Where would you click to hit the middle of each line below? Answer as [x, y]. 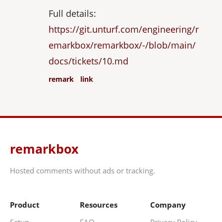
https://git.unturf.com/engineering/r [123, 29]
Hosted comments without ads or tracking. [83, 171]
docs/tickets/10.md [88, 61]
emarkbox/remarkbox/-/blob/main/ [122, 45]
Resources [99, 205]
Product [25, 205]
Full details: [72, 13]
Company [168, 205]
